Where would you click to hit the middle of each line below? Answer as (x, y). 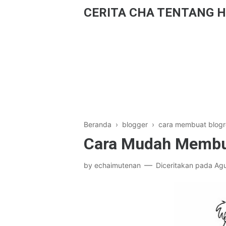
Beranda (98, 124)
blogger (135, 124)
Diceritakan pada (185, 165)
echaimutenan (118, 165)
